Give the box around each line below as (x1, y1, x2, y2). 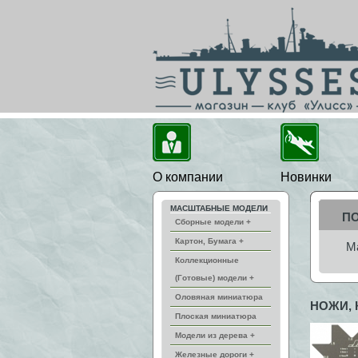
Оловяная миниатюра (175, 292, 263, 301)
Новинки (280, 170, 332, 184)
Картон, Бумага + (175, 237, 244, 245)
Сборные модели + (175, 217, 251, 226)
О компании (153, 170, 223, 184)
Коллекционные (175, 256, 239, 265)
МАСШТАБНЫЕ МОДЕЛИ (170, 204, 268, 213)
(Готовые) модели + (175, 273, 254, 282)
